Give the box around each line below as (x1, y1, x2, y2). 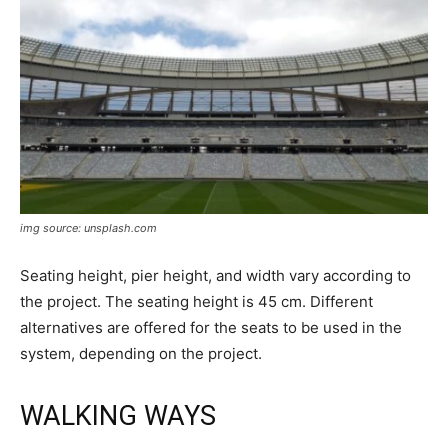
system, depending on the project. (20, 344, 262, 364)
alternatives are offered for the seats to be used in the (20, 318, 402, 338)
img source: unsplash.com (20, 221, 157, 236)
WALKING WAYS (20, 400, 216, 433)
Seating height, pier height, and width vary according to (20, 266, 411, 286)
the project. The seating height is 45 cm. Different (20, 292, 373, 312)
